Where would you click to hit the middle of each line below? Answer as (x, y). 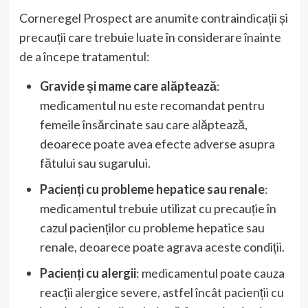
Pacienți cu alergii (88, 273)
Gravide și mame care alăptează (128, 86)
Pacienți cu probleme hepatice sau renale (152, 189)
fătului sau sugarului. (95, 163)
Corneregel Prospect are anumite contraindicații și (153, 18)
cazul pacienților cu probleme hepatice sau (152, 228)
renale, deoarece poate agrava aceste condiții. (162, 247)
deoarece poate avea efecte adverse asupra (157, 144)
